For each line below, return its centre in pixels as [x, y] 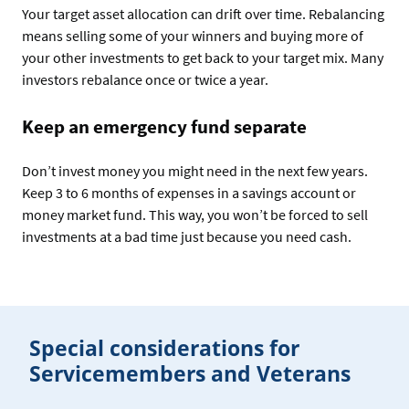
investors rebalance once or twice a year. [145, 80]
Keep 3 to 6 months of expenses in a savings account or [189, 193]
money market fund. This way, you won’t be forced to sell [195, 215]
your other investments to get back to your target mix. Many [203, 58]
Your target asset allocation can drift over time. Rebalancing [203, 14]
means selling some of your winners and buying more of [193, 36]
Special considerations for [164, 348]
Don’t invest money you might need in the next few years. [195, 171]
